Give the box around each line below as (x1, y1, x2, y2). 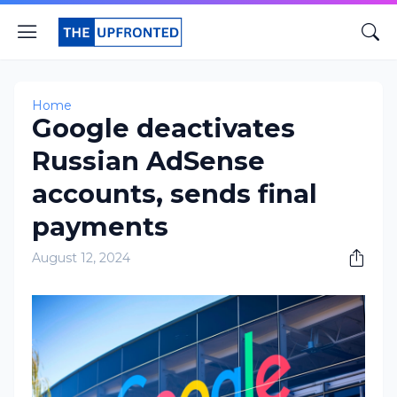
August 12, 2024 (32, 250, 130, 266)
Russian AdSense (32, 145, 265, 176)
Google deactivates (32, 113, 295, 144)
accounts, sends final (32, 178, 317, 209)
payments (32, 211, 168, 242)
